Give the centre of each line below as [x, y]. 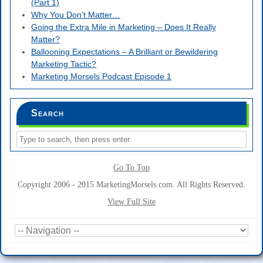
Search [48, 113]
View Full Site [131, 201]
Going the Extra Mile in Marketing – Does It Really [124, 27]
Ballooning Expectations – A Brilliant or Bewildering [124, 51]
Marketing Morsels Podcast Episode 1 [101, 76]
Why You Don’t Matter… [76, 14]
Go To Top [131, 167]
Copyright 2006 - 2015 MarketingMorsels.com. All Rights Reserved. [131, 184]
